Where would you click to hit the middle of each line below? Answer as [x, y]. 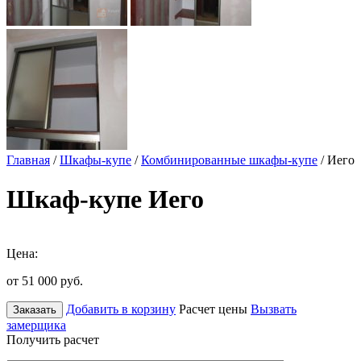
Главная [28, 160]
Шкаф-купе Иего [105, 199]
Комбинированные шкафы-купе [229, 160]
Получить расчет [53, 339]
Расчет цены [213, 309]
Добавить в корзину [121, 309]
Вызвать [274, 309]
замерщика [36, 325]
